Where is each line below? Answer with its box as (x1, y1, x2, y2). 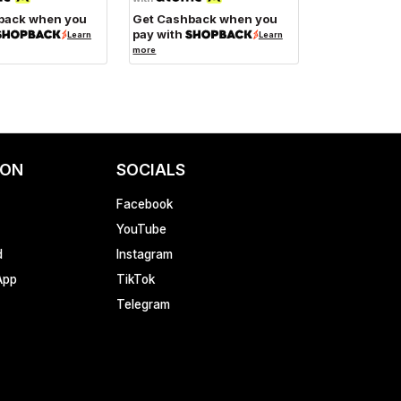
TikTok (116, 272, 155, 286)
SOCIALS (116, 160, 185, 179)
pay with (132, 26, 186, 41)
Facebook (116, 197, 173, 211)
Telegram (116, 297, 170, 311)
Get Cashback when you (132, 11, 278, 26)
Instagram (116, 247, 173, 261)
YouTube (116, 222, 166, 236)
